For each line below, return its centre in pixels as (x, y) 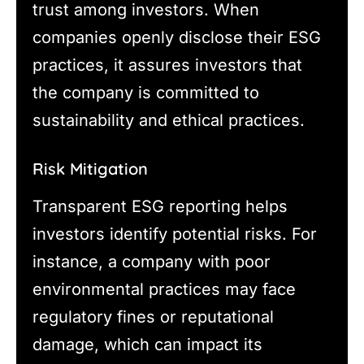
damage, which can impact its (147, 345)
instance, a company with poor (152, 262)
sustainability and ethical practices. (169, 121)
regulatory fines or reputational (153, 317)
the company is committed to (146, 93)
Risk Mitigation (90, 169)
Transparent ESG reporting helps (160, 207)
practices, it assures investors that (167, 65)
